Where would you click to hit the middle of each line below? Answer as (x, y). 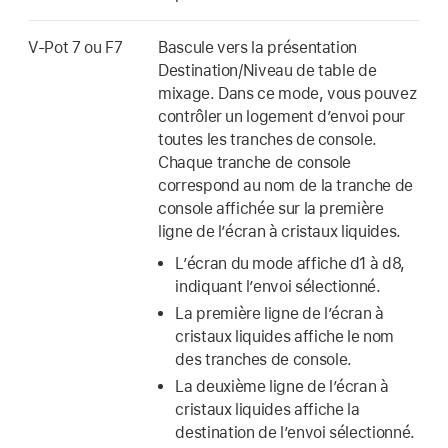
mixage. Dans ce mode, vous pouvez (287, 93)
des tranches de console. (263, 360)
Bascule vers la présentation (258, 47)
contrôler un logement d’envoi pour (281, 116)
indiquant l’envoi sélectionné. (278, 287)
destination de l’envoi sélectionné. (295, 433)
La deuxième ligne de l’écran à (282, 387)
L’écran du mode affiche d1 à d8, (290, 264)
